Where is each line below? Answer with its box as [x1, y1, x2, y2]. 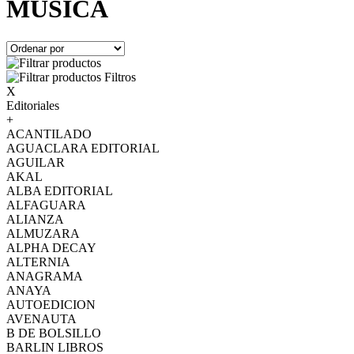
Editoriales [6, 98, 59, 112]
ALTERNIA [6, 254, 70, 269]
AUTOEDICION [6, 297, 96, 311]
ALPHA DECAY [6, 240, 96, 254]
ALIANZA [6, 212, 64, 226]
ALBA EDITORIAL [6, 183, 113, 198]
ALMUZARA [6, 226, 80, 240]
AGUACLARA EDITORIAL [6, 141, 160, 155]
